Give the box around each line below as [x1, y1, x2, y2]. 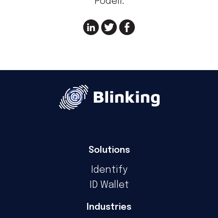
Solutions [88, 146, 130, 155]
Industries [87, 203, 131, 212]
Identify [91, 165, 127, 176]
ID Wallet [89, 180, 129, 191]
